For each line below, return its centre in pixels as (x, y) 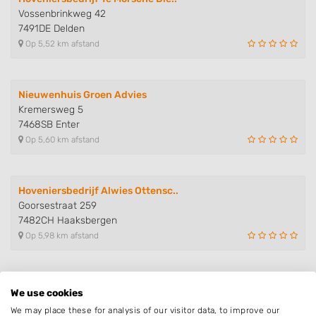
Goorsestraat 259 (57, 205)
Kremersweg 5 (51, 109)
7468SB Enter (49, 124)
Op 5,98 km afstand (61, 235)
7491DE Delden (51, 28)
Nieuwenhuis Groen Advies (83, 95)
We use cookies (47, 293)
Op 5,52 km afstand (61, 43)
